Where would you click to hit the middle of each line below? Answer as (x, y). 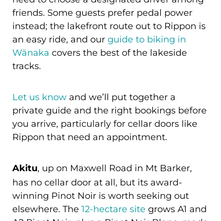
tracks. (28, 66)
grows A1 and (176, 209)
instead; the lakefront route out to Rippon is (109, 26)
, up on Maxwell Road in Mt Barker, (115, 168)
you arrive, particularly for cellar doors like (105, 124)
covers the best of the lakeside (118, 53)
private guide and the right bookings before (110, 110)
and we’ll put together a (121, 97)
